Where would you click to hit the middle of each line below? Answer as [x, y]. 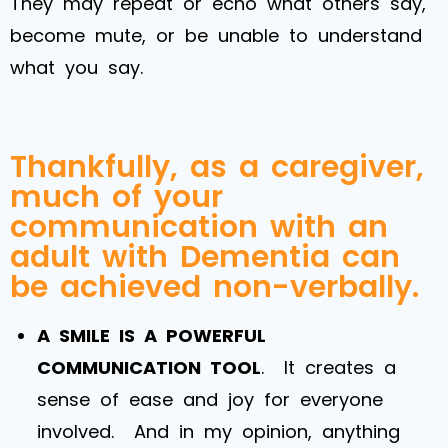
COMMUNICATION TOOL [149, 367]
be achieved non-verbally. [214, 286]
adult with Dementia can [205, 256]
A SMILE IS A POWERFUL [151, 335]
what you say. [76, 67]
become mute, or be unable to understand [216, 35]
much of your [116, 196]
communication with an [199, 226]
